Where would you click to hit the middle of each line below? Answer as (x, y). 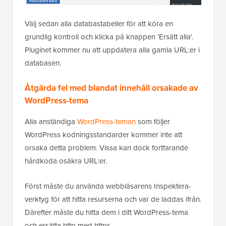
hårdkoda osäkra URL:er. (66, 161)
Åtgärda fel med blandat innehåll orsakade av (111, 88)
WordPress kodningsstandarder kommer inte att (103, 135)
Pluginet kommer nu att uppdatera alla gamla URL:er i (112, 50)
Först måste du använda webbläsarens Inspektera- (108, 186)
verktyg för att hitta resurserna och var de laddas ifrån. (113, 199)
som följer (153, 122)
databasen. (43, 63)
